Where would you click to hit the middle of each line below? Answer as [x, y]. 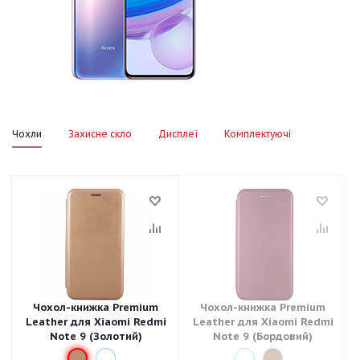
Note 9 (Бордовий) [263, 336]
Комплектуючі [258, 134]
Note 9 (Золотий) [96, 336]
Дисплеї [178, 134]
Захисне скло [100, 134]
